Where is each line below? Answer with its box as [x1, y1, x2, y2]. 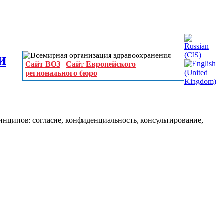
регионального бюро [25, 69, 97, 77]
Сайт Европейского [66, 60, 136, 68]
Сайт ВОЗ [25, 60, 60, 68]
